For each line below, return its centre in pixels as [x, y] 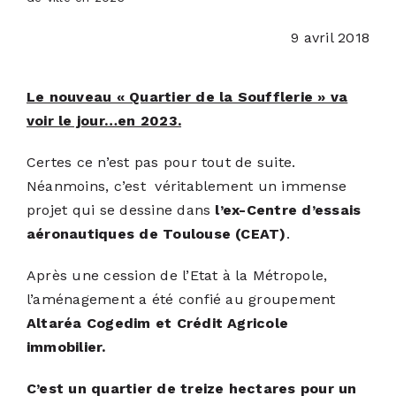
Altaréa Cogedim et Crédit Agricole [157, 323]
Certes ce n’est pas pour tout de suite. [161, 162]
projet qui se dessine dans [121, 209]
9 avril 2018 [331, 37]
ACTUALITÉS [96, 42]
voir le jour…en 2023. [104, 120]
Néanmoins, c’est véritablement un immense [187, 186]
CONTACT [96, 159]
